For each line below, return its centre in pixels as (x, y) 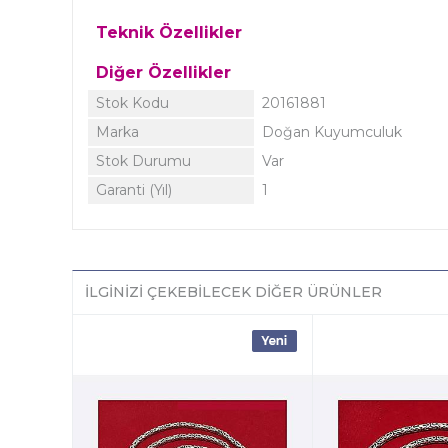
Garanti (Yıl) (134, 190)
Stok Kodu (132, 103)
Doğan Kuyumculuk (332, 132)
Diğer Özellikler (163, 72)
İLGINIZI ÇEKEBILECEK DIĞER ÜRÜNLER (233, 292)
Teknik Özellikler (169, 32)
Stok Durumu (143, 161)
